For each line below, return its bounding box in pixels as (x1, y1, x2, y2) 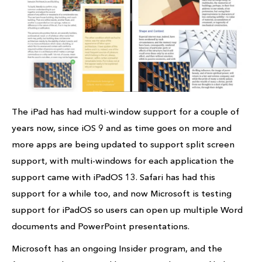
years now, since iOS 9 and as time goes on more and (12, 122, 232, 134)
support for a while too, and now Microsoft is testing (12, 188, 232, 199)
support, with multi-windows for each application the (12, 155, 234, 167)
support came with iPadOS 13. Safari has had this (12, 171, 215, 183)
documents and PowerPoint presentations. (12, 220, 189, 232)
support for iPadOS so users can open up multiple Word (12, 204, 243, 216)
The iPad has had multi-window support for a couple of (12, 106, 239, 118)
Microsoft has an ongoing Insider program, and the (12, 243, 222, 254)
